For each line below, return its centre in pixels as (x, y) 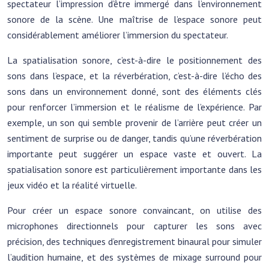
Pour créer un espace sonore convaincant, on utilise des (134, 210)
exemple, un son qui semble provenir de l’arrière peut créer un (134, 122)
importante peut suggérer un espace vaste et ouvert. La (134, 154)
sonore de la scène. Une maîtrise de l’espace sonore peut (134, 19)
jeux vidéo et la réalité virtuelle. (72, 185)
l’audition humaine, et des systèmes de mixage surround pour (134, 257)
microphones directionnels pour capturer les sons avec (134, 226)
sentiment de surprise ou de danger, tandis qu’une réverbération (134, 138)
